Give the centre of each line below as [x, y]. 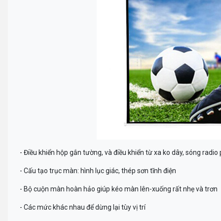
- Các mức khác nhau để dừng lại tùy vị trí [83, 207]
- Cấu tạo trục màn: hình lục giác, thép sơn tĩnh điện [98, 170]
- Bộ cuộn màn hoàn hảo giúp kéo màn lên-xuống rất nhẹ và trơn [119, 189]
